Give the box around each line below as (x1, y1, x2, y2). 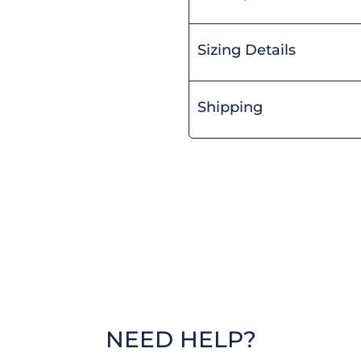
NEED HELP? (105, 326, 256, 353)
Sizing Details (197, 41, 296, 59)
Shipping (197, 98, 263, 116)
